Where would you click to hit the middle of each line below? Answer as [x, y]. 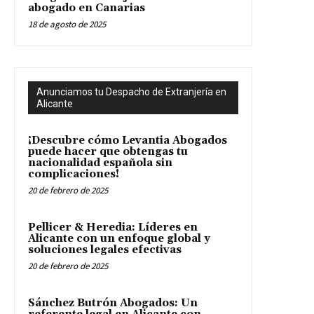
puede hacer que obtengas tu [108, 151]
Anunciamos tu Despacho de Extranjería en [131, 91]
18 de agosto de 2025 [67, 24]
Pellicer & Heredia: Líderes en [113, 227]
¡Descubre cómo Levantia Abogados [128, 140]
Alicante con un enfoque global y [119, 238]
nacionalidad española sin [100, 163]
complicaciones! [74, 174]
